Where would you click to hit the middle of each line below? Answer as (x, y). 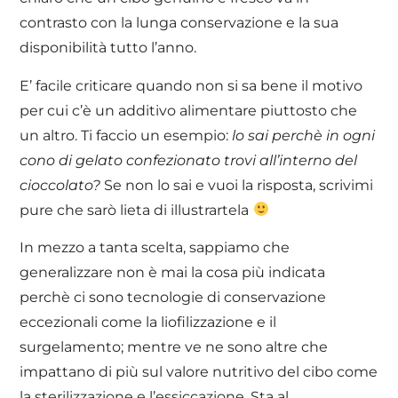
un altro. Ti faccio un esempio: (126, 135)
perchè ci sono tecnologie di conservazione (173, 297)
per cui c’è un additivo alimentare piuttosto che (189, 110)
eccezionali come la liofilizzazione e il (148, 322)
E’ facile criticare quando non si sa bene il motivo (191, 85)
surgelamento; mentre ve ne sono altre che (174, 346)
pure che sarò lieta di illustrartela (136, 210)
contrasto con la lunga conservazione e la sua (179, 23)
